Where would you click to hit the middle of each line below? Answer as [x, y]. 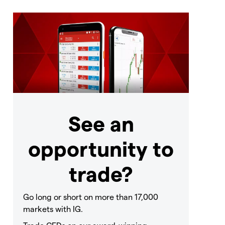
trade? [101, 173]
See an [101, 123]
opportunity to [101, 148]
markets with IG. [53, 208]
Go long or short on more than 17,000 [91, 196]
